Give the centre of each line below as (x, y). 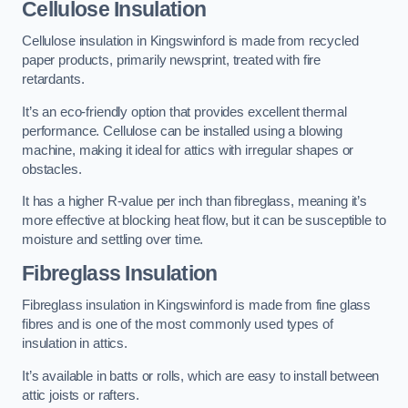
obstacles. (52, 169)
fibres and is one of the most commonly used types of (178, 325)
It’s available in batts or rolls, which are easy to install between (201, 376)
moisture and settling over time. (113, 240)
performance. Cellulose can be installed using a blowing (183, 131)
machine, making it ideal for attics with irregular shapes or (188, 150)
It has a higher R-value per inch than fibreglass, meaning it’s (194, 202)
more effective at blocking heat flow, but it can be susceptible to (204, 221)
